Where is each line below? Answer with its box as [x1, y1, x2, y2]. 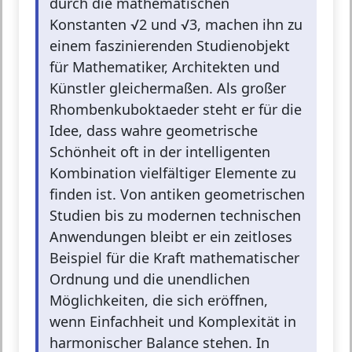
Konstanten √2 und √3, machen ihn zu [49, 15, 302, 35]
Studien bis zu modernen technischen [49, 206, 301, 225]
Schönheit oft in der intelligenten [49, 142, 270, 162]
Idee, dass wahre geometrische [49, 121, 258, 141]
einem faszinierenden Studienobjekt [49, 36, 290, 56]
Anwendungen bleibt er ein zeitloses [49, 227, 292, 247]
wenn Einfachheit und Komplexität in [49, 312, 296, 332]
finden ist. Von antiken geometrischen [49, 185, 305, 204]
